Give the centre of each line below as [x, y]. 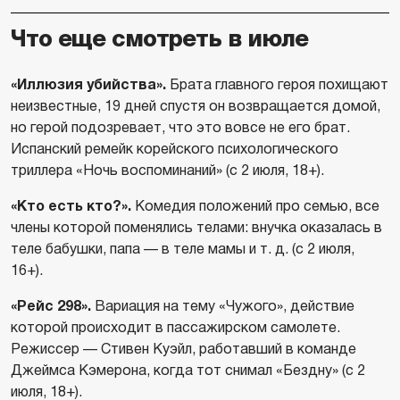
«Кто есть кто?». [71, 205]
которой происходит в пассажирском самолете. [175, 327]
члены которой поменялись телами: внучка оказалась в [196, 227]
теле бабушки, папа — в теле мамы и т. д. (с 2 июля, [183, 248]
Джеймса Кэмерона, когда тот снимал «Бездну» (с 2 [188, 370]
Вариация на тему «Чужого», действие [223, 305]
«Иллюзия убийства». [88, 84]
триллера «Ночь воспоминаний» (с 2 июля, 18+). [167, 170]
